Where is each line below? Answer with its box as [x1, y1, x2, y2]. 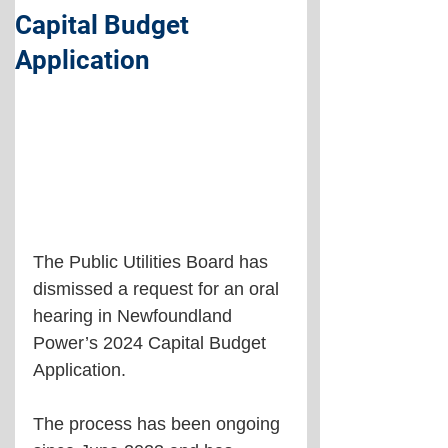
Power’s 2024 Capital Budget [33, 333, 271, 353]
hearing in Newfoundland [33, 306, 237, 326]
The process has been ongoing [33, 414, 285, 434]
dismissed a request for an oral [33, 279, 284, 299]
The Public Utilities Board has [33, 252, 273, 272]
